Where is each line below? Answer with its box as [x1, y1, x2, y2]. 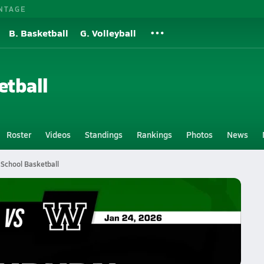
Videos [45, 128, 71, 140]
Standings [84, 128, 123, 140]
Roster [6, 128, 31, 140]
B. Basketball [9, 26, 68, 39]
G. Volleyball [80, 26, 136, 39]
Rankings [136, 128, 172, 140]
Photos [186, 128, 213, 140]
